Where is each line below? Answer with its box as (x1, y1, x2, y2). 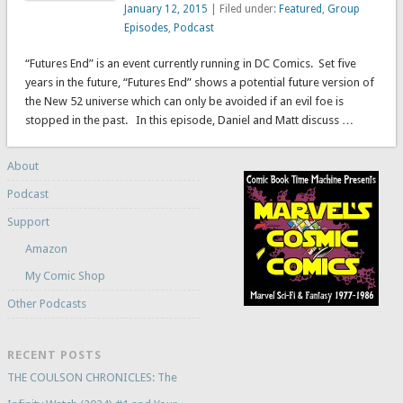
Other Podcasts (6, 297, 86, 311)
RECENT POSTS (6, 348, 102, 363)
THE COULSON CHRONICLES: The (6, 371, 177, 385)
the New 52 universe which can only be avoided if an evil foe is (24, 94, 344, 109)
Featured (279, 3, 323, 16)
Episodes (124, 22, 169, 35)
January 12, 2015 (124, 3, 209, 16)
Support (6, 215, 49, 229)
